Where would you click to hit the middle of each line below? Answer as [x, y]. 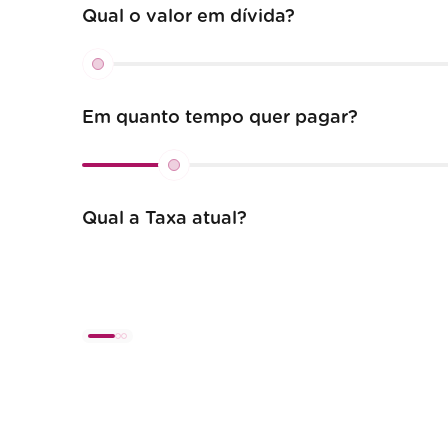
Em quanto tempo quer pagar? [219, 118]
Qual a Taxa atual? [164, 219]
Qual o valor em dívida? [188, 17]
